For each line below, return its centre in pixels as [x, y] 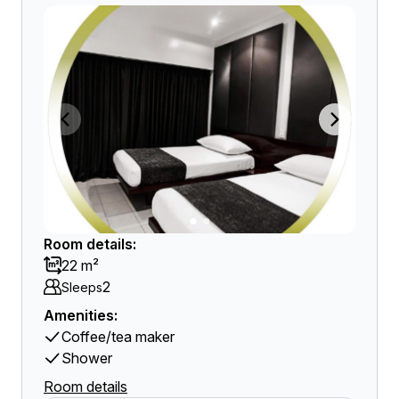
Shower [87, 358]
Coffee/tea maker [118, 337]
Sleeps [82, 287]
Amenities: [81, 315]
